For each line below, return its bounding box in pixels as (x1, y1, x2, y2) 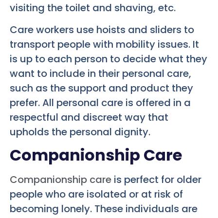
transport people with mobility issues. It (10, 37, 199, 51)
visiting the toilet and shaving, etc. (10, 1, 176, 15)
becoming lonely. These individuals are (10, 201, 198, 216)
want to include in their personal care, (10, 66, 191, 80)
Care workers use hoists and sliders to (10, 22, 194, 36)
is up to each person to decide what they (10, 52, 207, 66)
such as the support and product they (10, 81, 193, 95)
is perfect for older (111, 172, 201, 186)
